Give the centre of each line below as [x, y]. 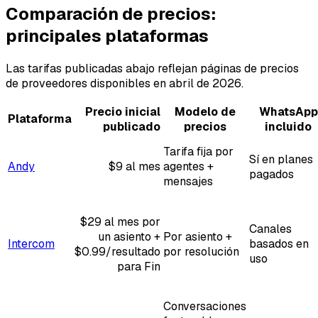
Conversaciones [205, 306]
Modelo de [205, 111]
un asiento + [129, 236]
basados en [279, 243]
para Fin [139, 266]
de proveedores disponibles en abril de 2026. [125, 83]
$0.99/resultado [117, 251]
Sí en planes [281, 159]
